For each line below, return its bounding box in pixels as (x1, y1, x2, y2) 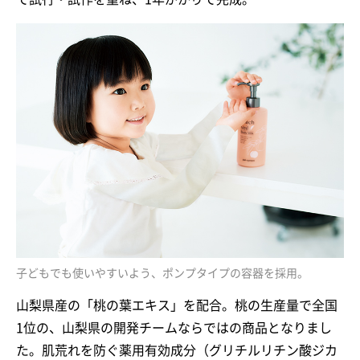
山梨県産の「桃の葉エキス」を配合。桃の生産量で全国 (16, 299, 337, 313)
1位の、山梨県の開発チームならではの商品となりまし (16, 321, 332, 335)
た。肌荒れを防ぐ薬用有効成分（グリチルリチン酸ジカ (16, 344, 337, 358)
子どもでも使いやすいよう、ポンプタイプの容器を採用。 (16, 268, 309, 280)
